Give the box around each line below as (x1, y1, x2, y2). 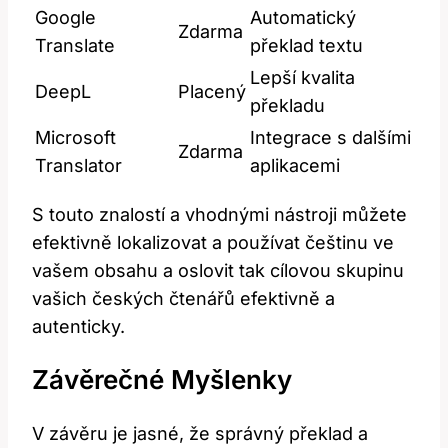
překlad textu (250, 34, 363, 56)
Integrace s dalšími (250, 126, 411, 148)
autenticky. (32, 315, 125, 337)
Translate (35, 34, 115, 56)
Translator (35, 154, 122, 176)
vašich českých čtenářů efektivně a (32, 287, 335, 309)
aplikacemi (250, 154, 340, 176)
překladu (250, 94, 325, 116)
